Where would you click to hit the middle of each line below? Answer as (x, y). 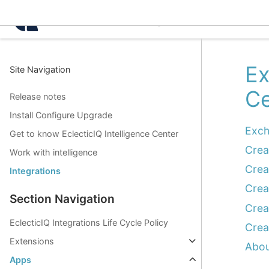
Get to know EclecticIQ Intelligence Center (94, 134)
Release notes (38, 97)
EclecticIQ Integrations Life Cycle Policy (89, 223)
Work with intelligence (53, 153)
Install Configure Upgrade (61, 115)
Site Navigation (40, 69)
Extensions (32, 241)
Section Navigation (62, 199)
